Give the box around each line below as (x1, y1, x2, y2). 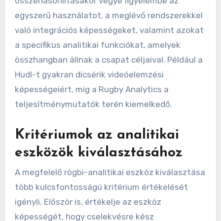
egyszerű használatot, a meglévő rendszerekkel (14, 10, 203, 20)
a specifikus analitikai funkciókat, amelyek (14, 39, 181, 50)
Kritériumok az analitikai (14, 128, 179, 142)
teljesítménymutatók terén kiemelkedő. (14, 99, 172, 109)
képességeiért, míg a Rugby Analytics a (14, 84, 169, 94)
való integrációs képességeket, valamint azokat (14, 25, 204, 35)
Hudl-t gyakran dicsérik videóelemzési (14, 69, 164, 79)
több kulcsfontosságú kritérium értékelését (14, 182, 188, 192)
